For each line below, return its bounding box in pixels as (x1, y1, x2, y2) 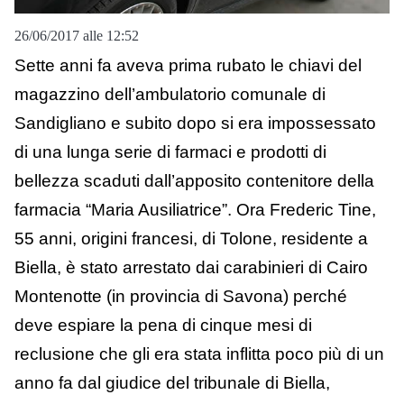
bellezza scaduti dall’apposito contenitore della (14, 171, 374, 191)
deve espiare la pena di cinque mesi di (14, 316, 312, 335)
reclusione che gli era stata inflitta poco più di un (14, 344, 384, 364)
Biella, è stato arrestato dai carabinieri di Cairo (14, 258, 368, 278)
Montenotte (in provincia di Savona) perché (14, 287, 347, 307)
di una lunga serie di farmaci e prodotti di (14, 142, 326, 162)
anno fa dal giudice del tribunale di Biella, (14, 373, 330, 393)
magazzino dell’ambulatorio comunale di (14, 85, 326, 105)
